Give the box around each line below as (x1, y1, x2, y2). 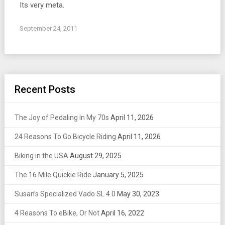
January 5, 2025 (92, 170, 144, 179)
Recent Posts (14, 83, 75, 95)
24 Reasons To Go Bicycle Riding (14, 132, 116, 141)
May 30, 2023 (117, 189, 159, 198)
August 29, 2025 (69, 151, 122, 160)
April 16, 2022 (100, 208, 144, 217)
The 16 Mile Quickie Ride (14, 170, 91, 179)
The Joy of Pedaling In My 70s (14, 113, 109, 122)
